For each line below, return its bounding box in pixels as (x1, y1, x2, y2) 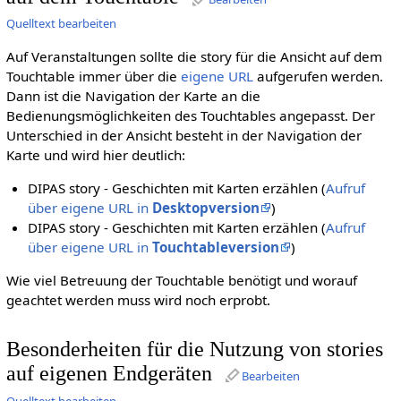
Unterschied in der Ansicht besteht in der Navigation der (5, 125, 362, 144)
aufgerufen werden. (252, 66, 383, 85)
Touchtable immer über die (5, 66, 181, 85)
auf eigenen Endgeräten (5, 361, 212, 386)
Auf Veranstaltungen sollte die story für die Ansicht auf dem (5, 47, 382, 65)
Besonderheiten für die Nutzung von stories (5, 337, 383, 362)
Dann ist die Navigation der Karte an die (5, 86, 260, 105)
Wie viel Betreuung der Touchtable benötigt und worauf (5, 270, 357, 289)
